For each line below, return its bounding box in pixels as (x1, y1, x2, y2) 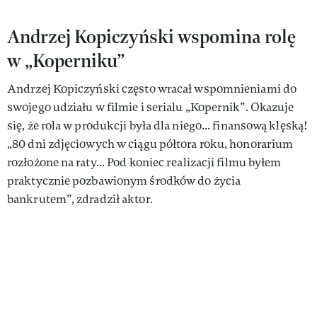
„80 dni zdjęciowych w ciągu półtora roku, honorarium (7, 136, 294, 151)
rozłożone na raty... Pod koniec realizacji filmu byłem (7, 154, 282, 170)
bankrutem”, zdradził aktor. (7, 191, 153, 207)
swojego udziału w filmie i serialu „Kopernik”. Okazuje (7, 99, 294, 115)
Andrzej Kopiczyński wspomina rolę (7, 23, 296, 49)
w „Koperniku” (7, 47, 125, 73)
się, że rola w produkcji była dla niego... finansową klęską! (7, 117, 309, 133)
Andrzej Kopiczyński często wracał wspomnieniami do (7, 81, 297, 96)
